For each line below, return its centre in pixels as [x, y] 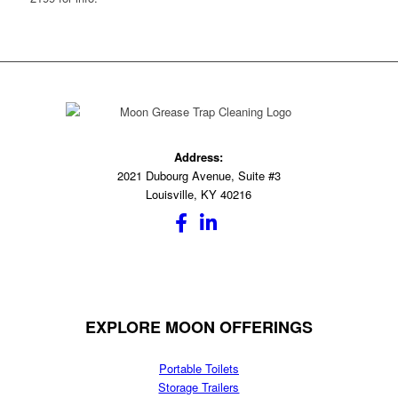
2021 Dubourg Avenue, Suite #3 [199, 176]
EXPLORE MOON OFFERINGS [199, 327]
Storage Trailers [199, 387]
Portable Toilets [199, 369]
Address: [199, 157]
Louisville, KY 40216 [199, 195]
